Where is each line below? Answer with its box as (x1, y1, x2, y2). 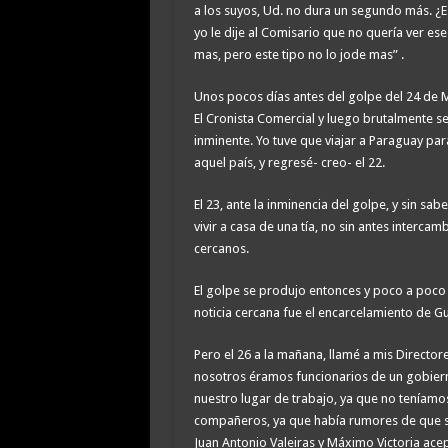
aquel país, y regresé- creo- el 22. (193, 154, 385, 170)
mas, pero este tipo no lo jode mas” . (193, 46, 404, 62)
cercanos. (193, 240, 249, 256)
